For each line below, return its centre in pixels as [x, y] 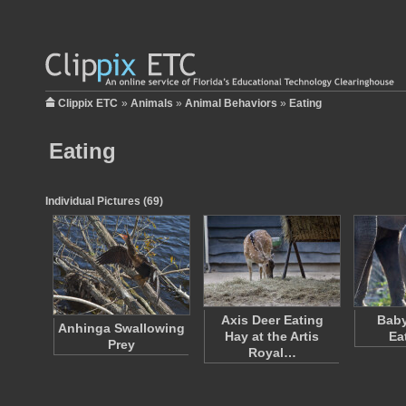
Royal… [272, 353]
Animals [152, 103]
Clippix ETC [88, 103]
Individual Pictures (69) [104, 201]
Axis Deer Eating [272, 320]
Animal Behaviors [231, 103]
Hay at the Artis [272, 336]
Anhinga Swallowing [121, 328]
